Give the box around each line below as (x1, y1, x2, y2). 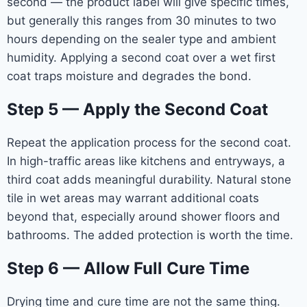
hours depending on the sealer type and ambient (7, 32, 276, 46)
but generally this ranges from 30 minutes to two (7, 13, 276, 27)
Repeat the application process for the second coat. (7, 135, 291, 149)
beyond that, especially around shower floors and (7, 209, 280, 223)
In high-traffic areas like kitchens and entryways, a (7, 153, 285, 168)
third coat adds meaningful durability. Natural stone (7, 172, 291, 186)
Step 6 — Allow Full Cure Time (7, 258, 249, 278)
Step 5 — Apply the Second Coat (7, 99, 268, 119)
